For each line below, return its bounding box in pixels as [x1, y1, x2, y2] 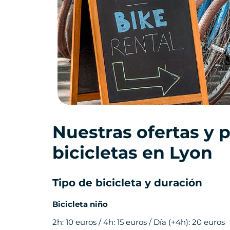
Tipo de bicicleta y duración [52, 177, 202, 189]
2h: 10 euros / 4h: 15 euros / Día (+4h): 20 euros [52, 217, 225, 227]
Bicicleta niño [52, 199, 108, 209]
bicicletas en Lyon [52, 142, 213, 163]
